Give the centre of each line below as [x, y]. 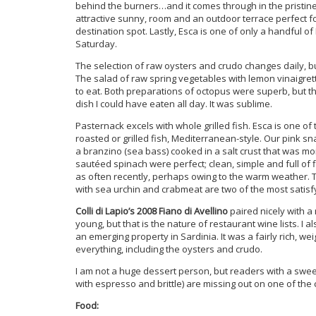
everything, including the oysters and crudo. [169, 249]
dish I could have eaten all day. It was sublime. [174, 103]
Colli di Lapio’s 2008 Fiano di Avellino [152, 211]
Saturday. [96, 43]
